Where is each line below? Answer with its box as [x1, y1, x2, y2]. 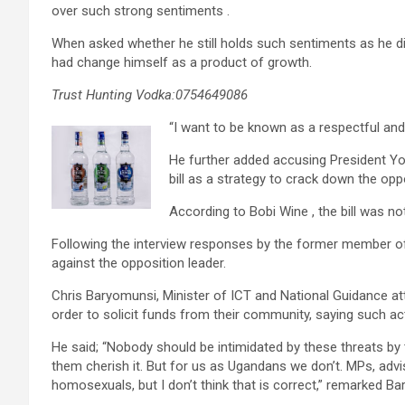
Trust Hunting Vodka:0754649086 [52, 87, 248, 104]
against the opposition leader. [52, 255, 226, 272]
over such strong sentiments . [52, 3, 230, 20]
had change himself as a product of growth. [52, 54, 312, 71]
